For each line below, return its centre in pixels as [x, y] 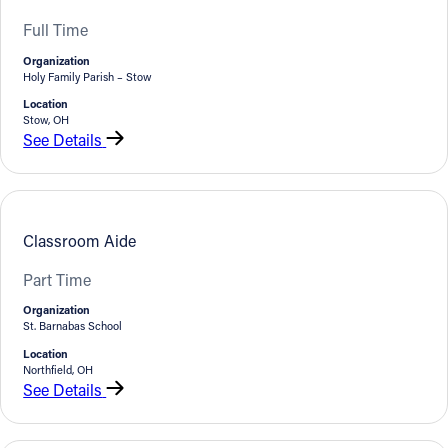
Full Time [56, 30]
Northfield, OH [58, 369]
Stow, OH [46, 119]
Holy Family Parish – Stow [88, 76]
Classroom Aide [80, 241]
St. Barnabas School [73, 326]
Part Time [57, 280]
